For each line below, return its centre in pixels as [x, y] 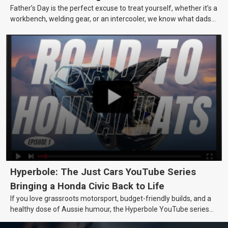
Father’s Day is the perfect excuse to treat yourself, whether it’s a [114, 8]
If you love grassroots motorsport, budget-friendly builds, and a [111, 198]
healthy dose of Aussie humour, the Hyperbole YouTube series [110, 209]
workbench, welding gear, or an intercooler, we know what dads [111, 19]
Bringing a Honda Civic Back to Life [87, 186]
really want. [28, 30]
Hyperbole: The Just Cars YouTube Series [103, 172]
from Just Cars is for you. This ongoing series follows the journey [114, 220]
